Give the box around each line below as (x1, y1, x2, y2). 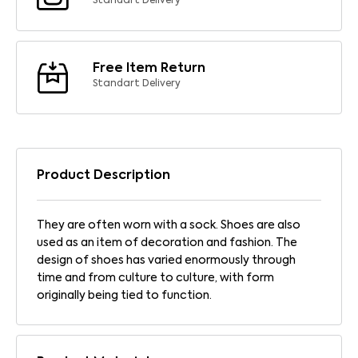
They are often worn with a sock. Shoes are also (37, 219, 300, 231)
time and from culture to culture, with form (37, 272, 274, 284)
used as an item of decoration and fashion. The (37, 237, 297, 249)
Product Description (37, 169, 170, 182)
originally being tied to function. (37, 289, 212, 301)
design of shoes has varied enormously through (37, 254, 296, 266)
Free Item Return (93, 62, 205, 75)
